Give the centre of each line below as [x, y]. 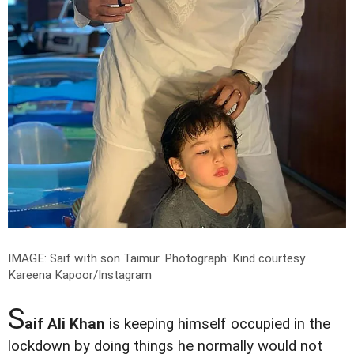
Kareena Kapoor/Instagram [80, 275]
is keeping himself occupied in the [218, 324]
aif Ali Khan [65, 324]
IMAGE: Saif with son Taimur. [86, 259]
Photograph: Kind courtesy [235, 259]
